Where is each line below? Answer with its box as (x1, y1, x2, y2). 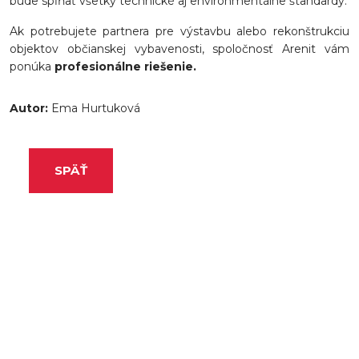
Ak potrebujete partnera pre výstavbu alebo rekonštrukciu (10, 24, 349, 39)
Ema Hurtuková (51, 101, 140, 116)
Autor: (10, 101, 51, 116)
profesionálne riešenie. (51, 59, 196, 75)
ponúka (10, 59, 51, 75)
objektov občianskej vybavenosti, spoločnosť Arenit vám (10, 42, 349, 57)
